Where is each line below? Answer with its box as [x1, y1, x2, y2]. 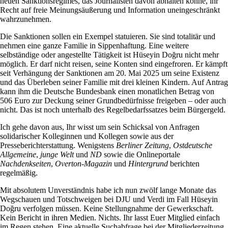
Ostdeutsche [173, 141, 212, 150]
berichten [168, 159, 199, 168]
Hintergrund [128, 159, 168, 168]
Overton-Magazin [55, 159, 112, 168]
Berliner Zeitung [116, 141, 169, 150]
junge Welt [40, 150, 74, 159]
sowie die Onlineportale [102, 150, 180, 159]
